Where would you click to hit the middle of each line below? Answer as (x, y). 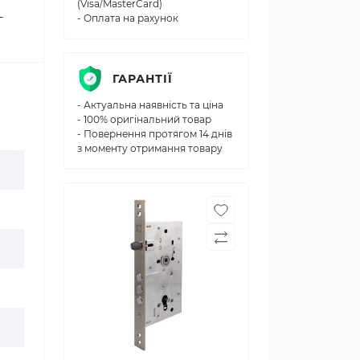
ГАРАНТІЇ (143, 78)
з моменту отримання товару (150, 148)
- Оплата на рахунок (128, 18)
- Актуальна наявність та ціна (150, 105)
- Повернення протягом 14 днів (155, 134)
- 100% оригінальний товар (144, 119)
